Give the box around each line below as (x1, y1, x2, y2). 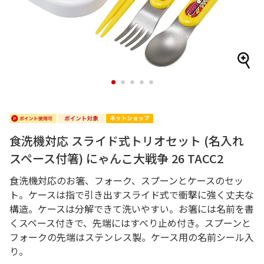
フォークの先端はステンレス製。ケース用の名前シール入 (9, 230, 254, 244)
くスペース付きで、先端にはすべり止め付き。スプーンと (9, 216, 251, 230)
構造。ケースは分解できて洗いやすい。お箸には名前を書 (9, 202, 254, 216)
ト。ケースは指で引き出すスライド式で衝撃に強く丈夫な (9, 187, 254, 202)
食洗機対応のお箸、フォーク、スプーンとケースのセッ (9, 173, 243, 187)
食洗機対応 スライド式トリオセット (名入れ (9, 132, 244, 149)
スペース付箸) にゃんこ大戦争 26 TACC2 (9, 150, 223, 167)
